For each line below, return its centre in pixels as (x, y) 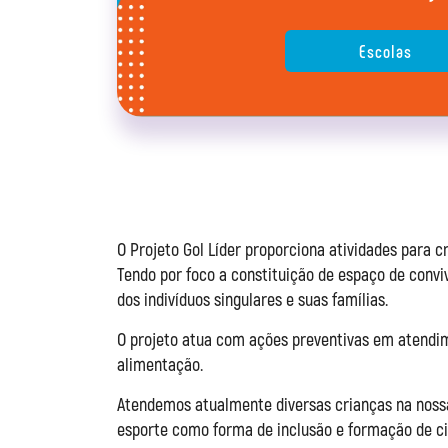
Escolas (385, 51)
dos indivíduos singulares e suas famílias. (252, 299)
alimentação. (160, 364)
